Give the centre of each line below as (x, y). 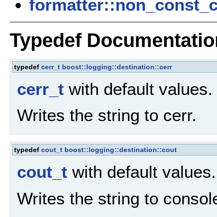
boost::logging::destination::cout (121, 150)
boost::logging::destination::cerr (117, 67)
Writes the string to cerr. (107, 115)
